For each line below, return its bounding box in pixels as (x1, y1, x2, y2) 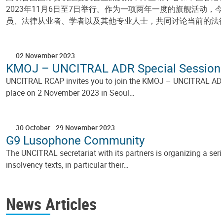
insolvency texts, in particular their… (6, 159, 129, 170)
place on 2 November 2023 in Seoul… (6, 87, 135, 98)
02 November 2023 (16, 50, 75, 60)
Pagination (5, 169, 56, 185)
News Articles (6, 192, 97, 215)
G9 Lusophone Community (6, 131, 145, 148)
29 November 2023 (56, 122, 115, 132)
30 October (16, 122, 50, 132)
